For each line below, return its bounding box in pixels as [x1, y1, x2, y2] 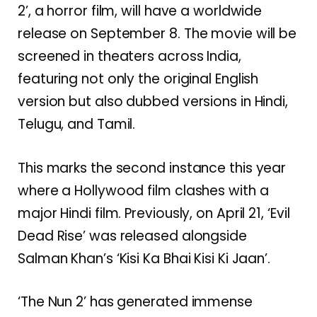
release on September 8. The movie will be [18, 24, 297, 44]
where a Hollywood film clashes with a [18, 180, 269, 200]
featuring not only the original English [18, 69, 259, 89]
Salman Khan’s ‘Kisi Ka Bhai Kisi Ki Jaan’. [18, 248, 271, 268]
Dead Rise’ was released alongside [18, 226, 247, 246]
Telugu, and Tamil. [18, 115, 136, 134]
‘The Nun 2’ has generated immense [18, 292, 253, 311]
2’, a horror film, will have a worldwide [18, 1, 263, 21]
